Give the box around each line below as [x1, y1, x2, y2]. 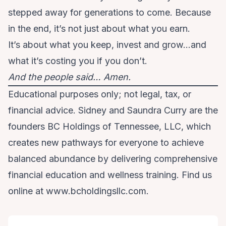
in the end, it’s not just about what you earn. [8, 23, 190, 34]
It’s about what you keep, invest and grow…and [8, 39, 206, 50]
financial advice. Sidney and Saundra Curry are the [8, 105, 218, 116]
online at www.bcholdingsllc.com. [8, 186, 149, 197]
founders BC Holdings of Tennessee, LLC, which [8, 121, 211, 132]
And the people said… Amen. [8, 72, 131, 83]
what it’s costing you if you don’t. [8, 55, 147, 67]
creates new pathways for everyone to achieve [8, 137, 204, 148]
